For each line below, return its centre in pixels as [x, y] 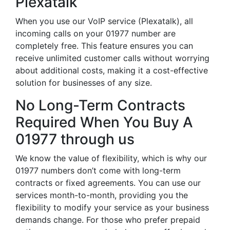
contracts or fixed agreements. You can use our [108, 183]
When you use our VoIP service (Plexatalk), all [104, 21]
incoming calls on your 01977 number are [95, 33]
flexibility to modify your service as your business [112, 207]
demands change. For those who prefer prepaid [108, 220]
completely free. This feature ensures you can [104, 46]
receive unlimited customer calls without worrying [112, 58]
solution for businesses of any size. [84, 83]
